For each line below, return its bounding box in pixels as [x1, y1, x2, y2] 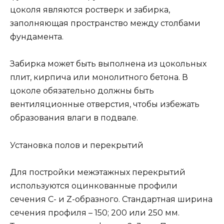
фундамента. [10, 32, 63, 42]
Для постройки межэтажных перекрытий [10, 167, 185, 177]
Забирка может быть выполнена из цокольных [10, 59, 206, 69]
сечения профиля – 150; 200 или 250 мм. [10, 207, 179, 217]
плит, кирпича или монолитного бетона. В [10, 72, 188, 82]
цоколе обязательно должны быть [10, 86, 154, 96]
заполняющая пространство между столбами [10, 18, 200, 28]
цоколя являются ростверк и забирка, [10, 5, 170, 15]
